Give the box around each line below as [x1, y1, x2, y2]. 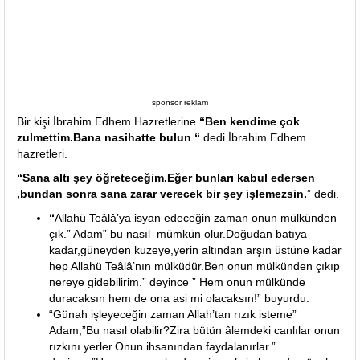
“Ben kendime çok [196, 115, 300, 128]
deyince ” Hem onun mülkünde [149, 276, 305, 288]
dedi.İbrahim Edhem [200, 131, 306, 144]
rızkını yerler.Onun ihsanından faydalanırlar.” [49, 340, 276, 353]
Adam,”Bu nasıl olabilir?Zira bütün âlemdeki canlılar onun [49, 324, 340, 337]
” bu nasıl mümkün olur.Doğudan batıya [103, 227, 307, 240]
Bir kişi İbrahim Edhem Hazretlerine [17, 115, 196, 128]
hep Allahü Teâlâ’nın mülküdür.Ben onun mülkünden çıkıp [49, 260, 340, 272]
